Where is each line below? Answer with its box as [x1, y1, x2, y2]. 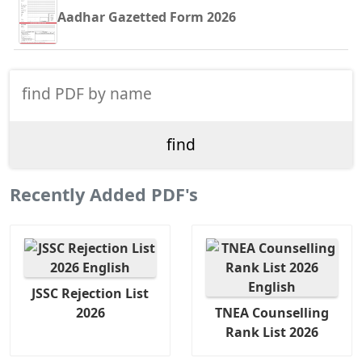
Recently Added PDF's [10, 182, 198, 206]
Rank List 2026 [225, 323, 318, 342]
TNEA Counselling [214, 304, 329, 322]
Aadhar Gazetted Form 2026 [57, 8, 236, 27]
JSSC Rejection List [32, 284, 149, 303]
